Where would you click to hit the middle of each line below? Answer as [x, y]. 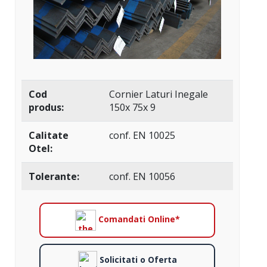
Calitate [49, 136]
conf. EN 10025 [142, 136]
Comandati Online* [138, 219]
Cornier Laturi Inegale [159, 94]
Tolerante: [54, 177]
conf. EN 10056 [142, 177]
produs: [46, 108]
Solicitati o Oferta [137, 260]
